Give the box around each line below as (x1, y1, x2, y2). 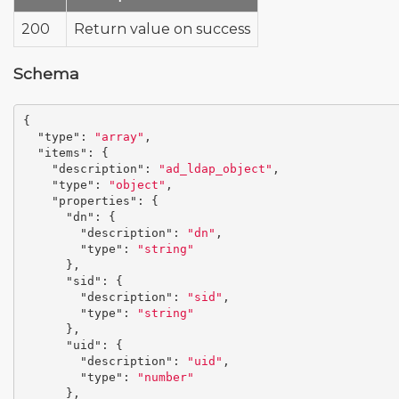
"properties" (51, 194, 137, 208)
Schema (13, 63, 79, 83)
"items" (37, 146, 87, 160)
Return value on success (74, 20, 250, 37)
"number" (136, 370, 194, 385)
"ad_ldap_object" (158, 162, 273, 176)
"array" (94, 130, 144, 144)
